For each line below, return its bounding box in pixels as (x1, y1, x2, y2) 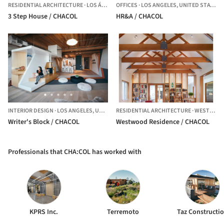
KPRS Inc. (29, 206, 58, 217)
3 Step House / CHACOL (8, 11, 77, 22)
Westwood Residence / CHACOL (116, 116, 209, 127)
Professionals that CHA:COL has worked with (8, 146, 141, 157)
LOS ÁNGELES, (86, 1, 101, 10)
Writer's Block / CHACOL (8, 116, 79, 127)
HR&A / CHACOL (116, 11, 163, 22)
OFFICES (116, 1, 137, 10)
